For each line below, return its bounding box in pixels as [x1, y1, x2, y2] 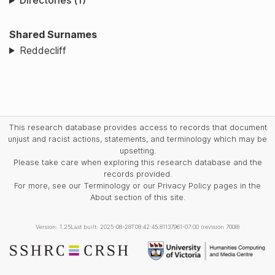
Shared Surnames [9, 28, 97, 41]
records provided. [103, 169, 172, 179]
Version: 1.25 [35, 223, 71, 230]
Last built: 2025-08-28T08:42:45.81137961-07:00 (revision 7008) [70, 223, 240, 230]
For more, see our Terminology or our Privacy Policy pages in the [14, 180, 261, 190]
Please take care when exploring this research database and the [13, 157, 262, 167]
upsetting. [119, 145, 156, 155]
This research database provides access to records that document [8, 122, 267, 132]
